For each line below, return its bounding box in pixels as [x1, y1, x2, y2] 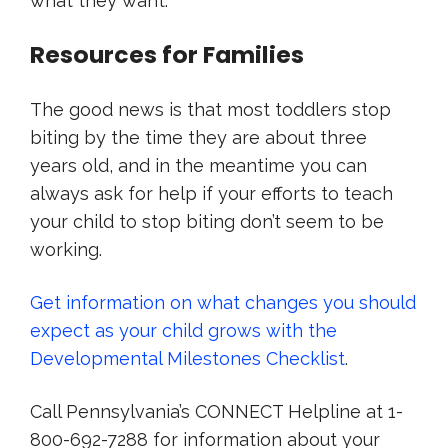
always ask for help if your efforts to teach [30, 183, 393, 204]
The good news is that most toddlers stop [30, 99, 391, 120]
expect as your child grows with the [30, 320, 337, 341]
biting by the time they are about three [30, 127, 367, 148]
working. [30, 239, 102, 260]
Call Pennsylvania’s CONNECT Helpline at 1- [30, 401, 403, 422]
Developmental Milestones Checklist [30, 348, 345, 369]
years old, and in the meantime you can [30, 155, 367, 176]
